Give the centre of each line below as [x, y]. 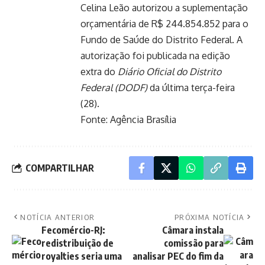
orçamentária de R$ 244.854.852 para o [164, 24]
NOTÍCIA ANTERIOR [58, 217]
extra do [99, 72]
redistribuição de [77, 243]
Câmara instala [193, 230]
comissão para [194, 243]
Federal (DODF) [114, 88]
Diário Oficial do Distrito [169, 72]
